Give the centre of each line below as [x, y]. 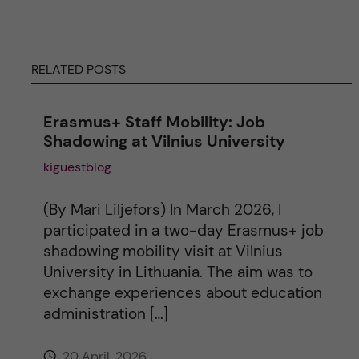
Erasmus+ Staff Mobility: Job [154, 122]
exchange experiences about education [182, 293]
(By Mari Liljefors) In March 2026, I [162, 210]
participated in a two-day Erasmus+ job [183, 230]
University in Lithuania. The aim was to [177, 272]
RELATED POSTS [78, 69]
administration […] [105, 314]
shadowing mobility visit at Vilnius [163, 251]
